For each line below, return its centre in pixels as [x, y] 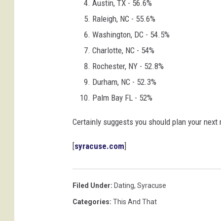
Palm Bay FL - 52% [122, 97]
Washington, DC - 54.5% [131, 34]
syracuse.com [99, 146]
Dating [124, 185]
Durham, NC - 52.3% [124, 82]
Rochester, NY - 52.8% [128, 66]
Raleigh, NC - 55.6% [124, 18]
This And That [135, 202]
